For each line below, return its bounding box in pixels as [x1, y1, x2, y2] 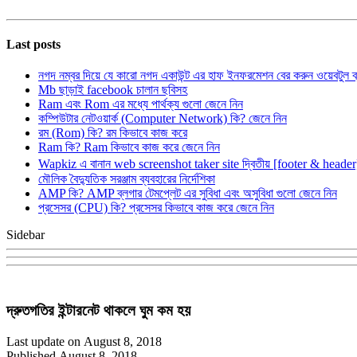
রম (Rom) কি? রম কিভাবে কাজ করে [38, 126, 187, 140]
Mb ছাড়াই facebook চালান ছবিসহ [38, 83, 187, 97]
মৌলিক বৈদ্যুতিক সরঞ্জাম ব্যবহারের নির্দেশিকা [38, 172, 215, 186]
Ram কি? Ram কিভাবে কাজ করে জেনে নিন [38, 140, 220, 155]
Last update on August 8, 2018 [6, 334, 162, 348]
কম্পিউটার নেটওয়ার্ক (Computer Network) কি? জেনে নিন [38, 112, 287, 126]
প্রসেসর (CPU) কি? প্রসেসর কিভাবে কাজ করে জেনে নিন [38, 201, 274, 215]
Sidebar [6, 228, 45, 242]
